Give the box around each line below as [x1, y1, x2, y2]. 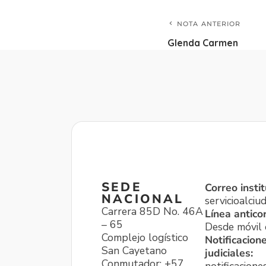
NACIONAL [102, 191, 184, 208]
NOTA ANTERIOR [177, 20, 241, 28]
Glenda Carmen [167, 37, 238, 49]
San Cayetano [102, 243, 167, 258]
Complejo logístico [102, 230, 188, 245]
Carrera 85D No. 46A [102, 204, 203, 219]
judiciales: [204, 246, 253, 261]
